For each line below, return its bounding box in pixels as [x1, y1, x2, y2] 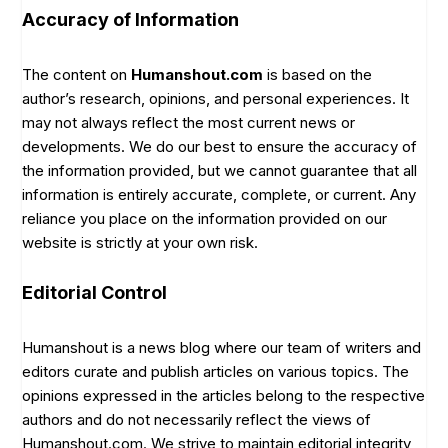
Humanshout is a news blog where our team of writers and [22, 337, 422, 357]
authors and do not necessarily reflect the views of [22, 409, 372, 429]
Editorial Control [22, 281, 168, 303]
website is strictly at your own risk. [22, 232, 259, 252]
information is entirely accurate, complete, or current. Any [22, 184, 417, 204]
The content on [22, 64, 132, 84]
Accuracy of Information [22, 9, 240, 30]
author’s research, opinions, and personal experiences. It [22, 88, 410, 108]
